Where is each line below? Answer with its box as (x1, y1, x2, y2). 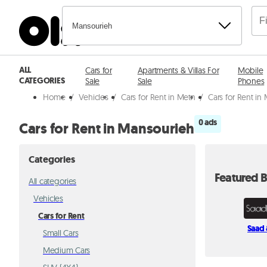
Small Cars (43, 228, 79, 238)
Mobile (237, 65, 263, 76)
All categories (29, 176, 77, 187)
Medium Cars (43, 245, 90, 256)
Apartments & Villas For (137, 65, 219, 76)
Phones (237, 76, 265, 86)
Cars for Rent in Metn (121, 92, 195, 103)
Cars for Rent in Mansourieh (19, 119, 194, 138)
